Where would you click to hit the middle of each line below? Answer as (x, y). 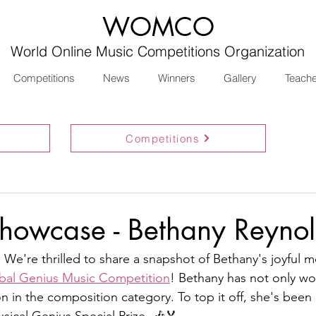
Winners (176, 78)
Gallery (240, 78)
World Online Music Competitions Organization (157, 51)
